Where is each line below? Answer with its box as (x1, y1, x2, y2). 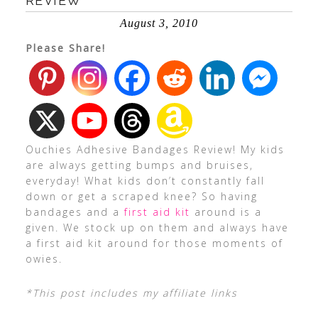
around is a (190, 205, 262, 219)
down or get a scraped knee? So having (25, 190, 258, 203)
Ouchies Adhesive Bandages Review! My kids (25, 143, 285, 156)
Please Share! (25, 41, 106, 55)
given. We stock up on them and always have (25, 221, 289, 234)
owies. (25, 252, 62, 265)
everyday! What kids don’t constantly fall (25, 174, 265, 187)
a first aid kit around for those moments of (25, 236, 283, 250)
